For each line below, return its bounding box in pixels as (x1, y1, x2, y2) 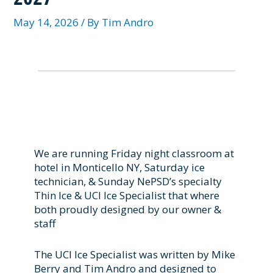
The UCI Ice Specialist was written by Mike (34, 247, 236, 261)
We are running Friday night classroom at (34, 146, 235, 161)
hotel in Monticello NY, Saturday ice (34, 160, 205, 175)
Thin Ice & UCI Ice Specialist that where (34, 188, 220, 203)
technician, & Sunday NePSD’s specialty (34, 174, 222, 189)
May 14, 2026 (13, 15, 82, 30)
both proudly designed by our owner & (34, 202, 222, 217)
